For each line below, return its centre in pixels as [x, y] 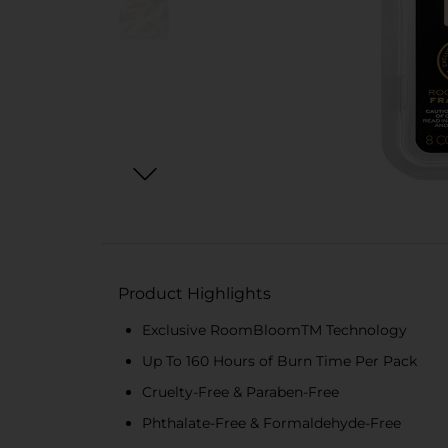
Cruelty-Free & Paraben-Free [240, 392]
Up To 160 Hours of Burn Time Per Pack [279, 361]
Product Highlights [194, 293]
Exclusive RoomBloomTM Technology [274, 330]
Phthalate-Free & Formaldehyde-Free [271, 423]
